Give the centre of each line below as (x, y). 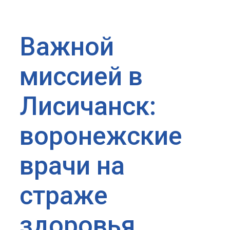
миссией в (81, 76)
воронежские (101, 136)
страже (64, 195)
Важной (67, 46)
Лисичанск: (88, 106)
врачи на (72, 166)
